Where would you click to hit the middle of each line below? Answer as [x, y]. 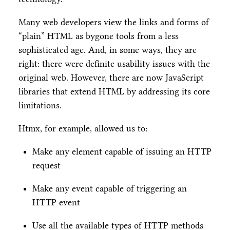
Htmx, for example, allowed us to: [83, 128]
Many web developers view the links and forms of [114, 22]
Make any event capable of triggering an [110, 188]
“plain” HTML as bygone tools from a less [99, 36]
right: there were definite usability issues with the [114, 63]
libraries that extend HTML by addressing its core [114, 91]
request [46, 165]
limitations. [40, 105]
